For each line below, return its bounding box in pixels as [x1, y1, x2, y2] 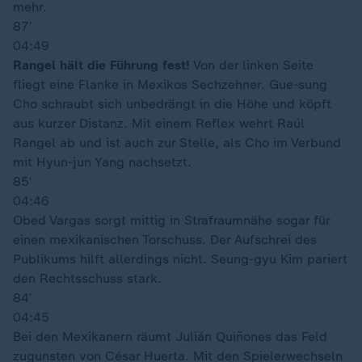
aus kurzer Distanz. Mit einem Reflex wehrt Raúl [13, 116, 305, 131]
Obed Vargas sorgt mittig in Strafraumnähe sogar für [13, 213, 330, 228]
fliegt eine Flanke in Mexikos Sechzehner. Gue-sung [13, 77, 327, 92]
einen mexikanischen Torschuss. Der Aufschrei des [13, 232, 317, 247]
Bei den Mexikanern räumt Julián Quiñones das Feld [13, 329, 327, 344]
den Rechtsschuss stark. [13, 271, 162, 286]
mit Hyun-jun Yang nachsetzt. [13, 154, 192, 170]
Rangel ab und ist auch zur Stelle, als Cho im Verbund [13, 135, 341, 150]
